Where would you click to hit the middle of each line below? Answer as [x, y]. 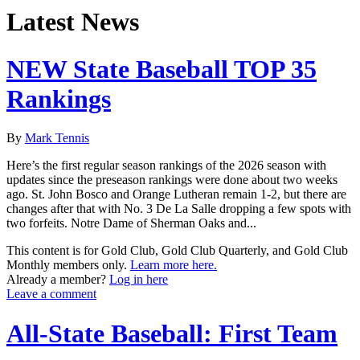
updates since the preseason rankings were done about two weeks [172, 180]
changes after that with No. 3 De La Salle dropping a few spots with [179, 209]
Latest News [73, 22]
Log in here [139, 280]
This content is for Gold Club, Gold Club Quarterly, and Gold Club [177, 251]
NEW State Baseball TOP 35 [162, 69]
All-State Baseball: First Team [172, 333]
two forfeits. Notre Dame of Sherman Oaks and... [131, 223]
